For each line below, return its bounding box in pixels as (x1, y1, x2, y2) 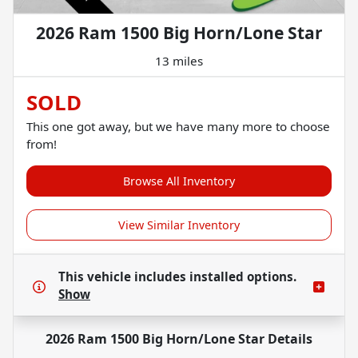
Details (265, 330, 312, 348)
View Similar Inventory (118, 217, 240, 233)
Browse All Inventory (123, 173, 235, 189)
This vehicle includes (58, 268, 189, 285)
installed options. (189, 268, 296, 285)
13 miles (155, 53, 203, 70)
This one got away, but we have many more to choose (26, 118, 330, 135)
